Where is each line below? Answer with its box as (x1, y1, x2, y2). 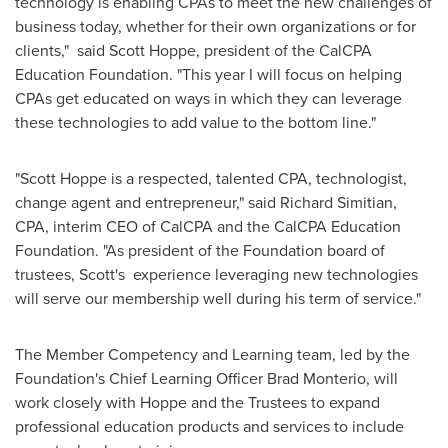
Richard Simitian (280, 190, 393, 214)
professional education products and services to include (15, 414, 404, 438)
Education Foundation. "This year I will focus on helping (15, 62, 402, 86)
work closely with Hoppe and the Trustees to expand (15, 390, 380, 414)
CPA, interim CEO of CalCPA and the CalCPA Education (15, 214, 401, 238)
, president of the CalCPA (196, 38, 372, 62)
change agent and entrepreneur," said (15, 190, 280, 214)
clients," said (15, 38, 109, 62)
